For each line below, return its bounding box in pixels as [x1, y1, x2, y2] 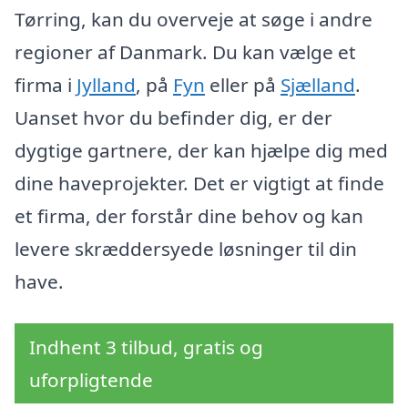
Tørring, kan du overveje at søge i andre [15, 5, 372, 32]
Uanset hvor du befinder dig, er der [15, 104, 332, 130]
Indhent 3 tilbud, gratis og [29, 333, 263, 360]
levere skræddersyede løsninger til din [15, 235, 357, 261]
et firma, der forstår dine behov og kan [15, 202, 363, 229]
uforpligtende [29, 366, 153, 393]
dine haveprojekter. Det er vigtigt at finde [15, 169, 384, 196]
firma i [15, 71, 76, 97]
